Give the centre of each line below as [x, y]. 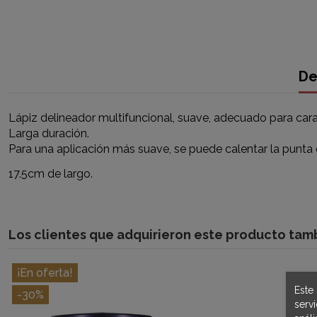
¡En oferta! [45, 272]
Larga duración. [49, 134]
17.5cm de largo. [51, 174]
